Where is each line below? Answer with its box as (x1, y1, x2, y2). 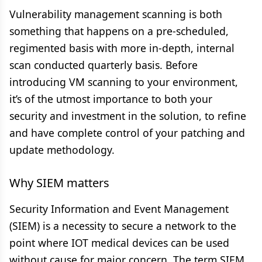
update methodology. (9, 143, 115, 157)
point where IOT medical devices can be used (9, 236, 229, 250)
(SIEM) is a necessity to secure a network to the (9, 219, 236, 233)
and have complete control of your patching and (9, 126, 245, 140)
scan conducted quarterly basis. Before (9, 58, 198, 72)
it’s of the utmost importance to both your (9, 92, 212, 106)
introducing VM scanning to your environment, (9, 75, 238, 89)
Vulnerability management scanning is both (9, 7, 222, 21)
